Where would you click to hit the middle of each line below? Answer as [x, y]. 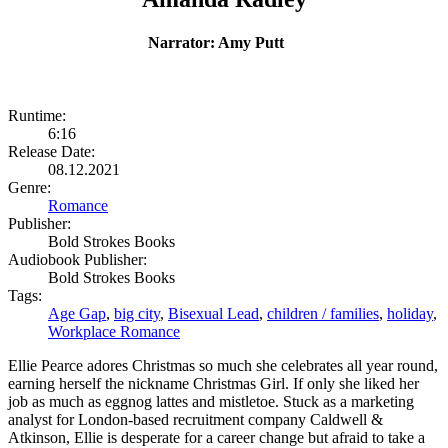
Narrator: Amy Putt [224, 43]
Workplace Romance [114, 332]
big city [137, 314]
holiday [410, 314]
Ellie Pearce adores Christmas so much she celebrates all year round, [223, 366]
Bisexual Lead [213, 314]
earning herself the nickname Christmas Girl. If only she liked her [213, 384]
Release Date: [51, 152]
